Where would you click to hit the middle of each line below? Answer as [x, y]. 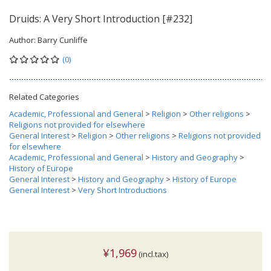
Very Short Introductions [122, 190]
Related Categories [44, 97]
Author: [23, 40]
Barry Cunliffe [63, 40]
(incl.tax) [152, 254]
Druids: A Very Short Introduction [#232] [101, 19]
